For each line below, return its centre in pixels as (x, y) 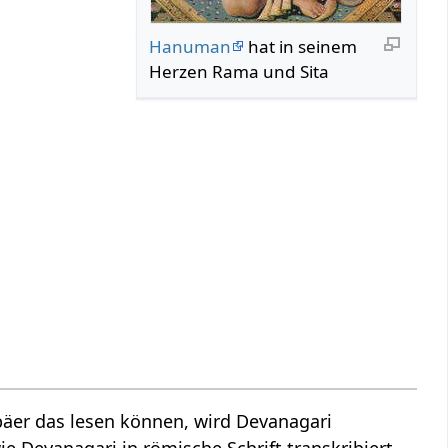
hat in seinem (301, 46)
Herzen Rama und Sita (239, 71)
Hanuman (190, 46)
